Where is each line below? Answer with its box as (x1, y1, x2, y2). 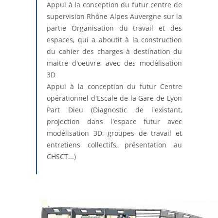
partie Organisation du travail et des (47, 23, 182, 33)
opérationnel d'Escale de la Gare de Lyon (47, 93, 182, 103)
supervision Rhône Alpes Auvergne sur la (47, 12, 182, 21)
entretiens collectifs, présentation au (47, 140, 182, 149)
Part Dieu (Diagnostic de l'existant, (47, 105, 182, 114)
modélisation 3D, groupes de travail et (47, 128, 182, 138)
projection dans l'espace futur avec (47, 117, 182, 126)
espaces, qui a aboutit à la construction (47, 35, 182, 44)
